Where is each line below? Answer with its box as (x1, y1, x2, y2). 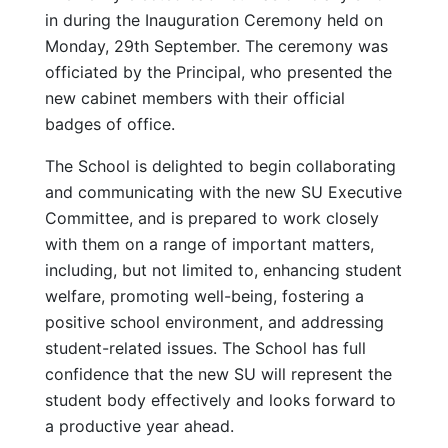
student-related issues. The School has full (45, 337, 366, 358)
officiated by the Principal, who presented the (45, 61, 392, 82)
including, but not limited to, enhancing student (45, 259, 402, 280)
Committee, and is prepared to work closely (45, 207, 379, 228)
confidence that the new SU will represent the (45, 363, 392, 384)
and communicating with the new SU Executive (45, 181, 402, 202)
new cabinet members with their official (45, 87, 345, 108)
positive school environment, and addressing (45, 311, 384, 332)
